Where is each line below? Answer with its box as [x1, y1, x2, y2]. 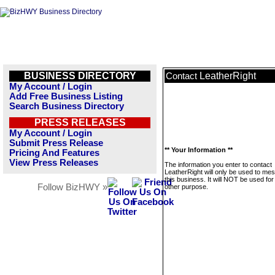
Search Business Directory [9, 101, 124, 111]
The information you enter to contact [165, 161, 272, 168]
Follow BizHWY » [37, 182, 107, 192]
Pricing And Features [9, 148, 99, 158]
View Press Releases [9, 158, 98, 168]
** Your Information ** [165, 146, 233, 153]
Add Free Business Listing [9, 91, 123, 101]
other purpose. [165, 183, 208, 190]
